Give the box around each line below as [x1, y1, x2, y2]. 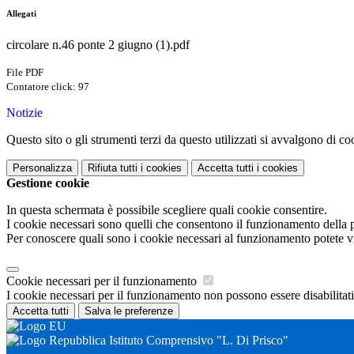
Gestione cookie [6, 176, 89, 190]
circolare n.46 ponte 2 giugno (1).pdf [6, 38, 190, 52]
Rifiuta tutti [88, 162, 137, 175]
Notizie [6, 106, 43, 120]
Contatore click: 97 [6, 81, 89, 93]
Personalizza [13, 162, 72, 175]
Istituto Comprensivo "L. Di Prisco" [106, 333, 295, 348]
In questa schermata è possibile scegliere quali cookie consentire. [6, 203, 327, 217]
